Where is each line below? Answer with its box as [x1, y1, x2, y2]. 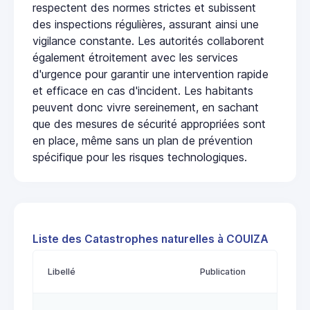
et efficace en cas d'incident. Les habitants [33, 84, 253, 98]
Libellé [48, 266, 75, 277]
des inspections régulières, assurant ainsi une [33, 17, 259, 32]
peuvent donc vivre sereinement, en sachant [33, 100, 259, 115]
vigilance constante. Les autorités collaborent [33, 34, 264, 48]
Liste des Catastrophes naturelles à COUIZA [33, 232, 268, 246]
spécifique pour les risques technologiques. [33, 150, 247, 165]
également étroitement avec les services [33, 51, 238, 65]
